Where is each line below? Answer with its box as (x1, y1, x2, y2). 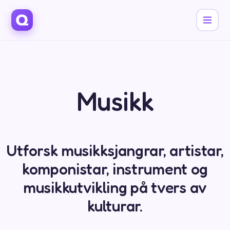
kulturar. (87, 197, 143, 215)
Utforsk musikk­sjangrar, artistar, (6, 141, 224, 160)
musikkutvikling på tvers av (23, 178, 207, 197)
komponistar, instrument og (22, 160, 208, 178)
